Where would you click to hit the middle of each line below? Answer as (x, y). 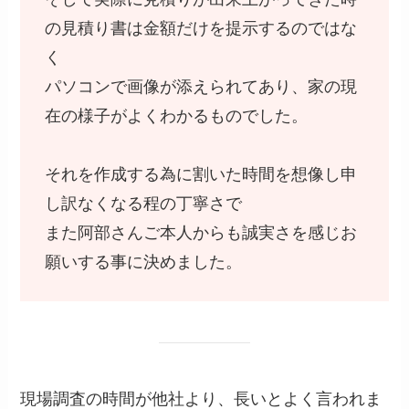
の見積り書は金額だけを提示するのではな (201, 29)
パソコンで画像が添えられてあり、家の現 (201, 87)
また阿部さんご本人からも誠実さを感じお (201, 233)
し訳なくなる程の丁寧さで (144, 204)
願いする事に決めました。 (144, 262)
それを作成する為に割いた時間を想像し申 (201, 175)
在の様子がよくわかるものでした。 (177, 116)
